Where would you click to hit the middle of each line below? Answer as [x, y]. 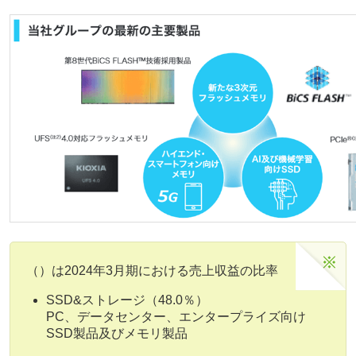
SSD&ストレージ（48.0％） [127, 300]
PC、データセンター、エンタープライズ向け [176, 317]
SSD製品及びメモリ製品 [117, 334]
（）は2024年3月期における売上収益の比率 [152, 271]
